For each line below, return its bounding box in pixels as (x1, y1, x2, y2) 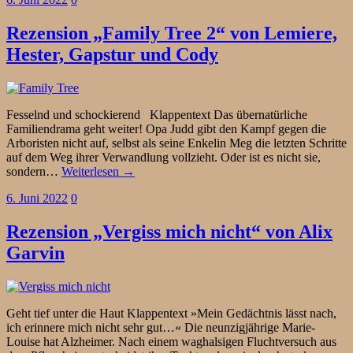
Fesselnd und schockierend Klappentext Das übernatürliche (6, 108, 307, 122)
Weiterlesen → (61, 165, 135, 179)
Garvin (6, 243, 65, 264)
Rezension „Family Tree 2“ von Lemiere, (6, 23, 337, 44)
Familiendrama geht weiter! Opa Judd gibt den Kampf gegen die (6, 122, 326, 136)
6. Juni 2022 (6, 191, 68, 206)
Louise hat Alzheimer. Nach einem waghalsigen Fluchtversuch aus (6, 335, 336, 349)
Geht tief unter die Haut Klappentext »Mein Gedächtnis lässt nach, (6, 307, 336, 321)
